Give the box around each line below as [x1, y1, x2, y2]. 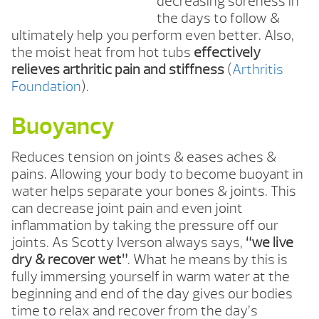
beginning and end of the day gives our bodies [11, 285, 293, 303]
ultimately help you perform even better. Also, [11, 26, 294, 45]
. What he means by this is [127, 251, 288, 269]
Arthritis [232, 61, 283, 79]
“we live [246, 234, 293, 252]
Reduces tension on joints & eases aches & [11, 148, 276, 167]
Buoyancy [11, 110, 115, 142]
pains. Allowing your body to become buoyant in [11, 165, 303, 184]
